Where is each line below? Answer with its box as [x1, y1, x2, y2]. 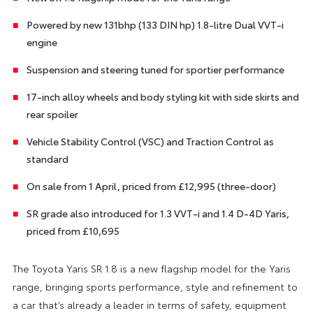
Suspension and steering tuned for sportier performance [26, 61, 284, 76]
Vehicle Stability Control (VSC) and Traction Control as [26, 133, 274, 148]
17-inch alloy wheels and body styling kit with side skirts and [26, 89, 299, 103]
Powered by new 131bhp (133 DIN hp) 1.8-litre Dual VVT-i [26, 17, 284, 31]
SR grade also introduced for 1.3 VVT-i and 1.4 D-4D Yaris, [26, 205, 289, 220]
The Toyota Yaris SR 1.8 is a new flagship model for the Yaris [12, 261, 291, 275]
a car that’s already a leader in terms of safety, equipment [12, 297, 286, 312]
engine [26, 34, 57, 49]
